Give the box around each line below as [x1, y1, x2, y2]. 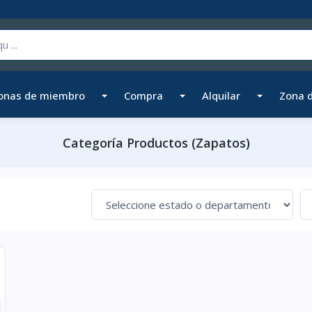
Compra [123, 88, 166, 102]
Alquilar [202, 88, 244, 102]
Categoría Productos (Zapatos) [62, 134, 250, 151]
